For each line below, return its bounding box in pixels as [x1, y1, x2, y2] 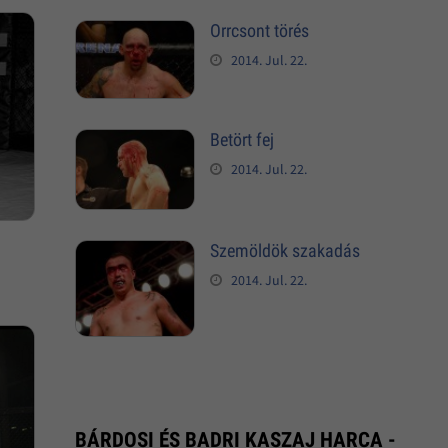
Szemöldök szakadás [209, 240, 360, 262]
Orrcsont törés [209, 19, 309, 41]
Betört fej [209, 128, 274, 150]
